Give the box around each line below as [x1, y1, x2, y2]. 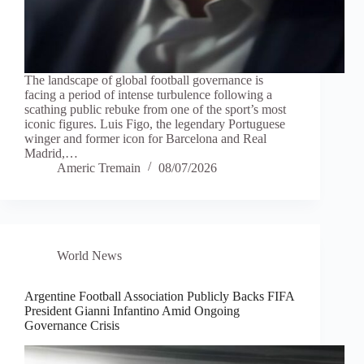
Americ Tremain [57, 161, 141, 175]
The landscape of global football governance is [24, 73, 263, 88]
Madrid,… [24, 146, 78, 161]
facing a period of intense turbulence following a [24, 88, 272, 102]
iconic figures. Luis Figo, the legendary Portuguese [24, 117, 285, 132]
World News [57, 249, 122, 263]
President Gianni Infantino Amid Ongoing [24, 304, 240, 318]
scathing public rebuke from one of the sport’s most [24, 102, 286, 117]
